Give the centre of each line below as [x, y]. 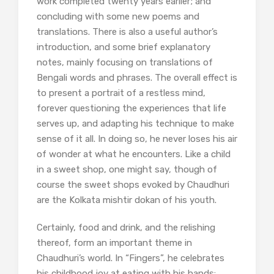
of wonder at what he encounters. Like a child [134, 154]
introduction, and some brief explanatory [124, 47]
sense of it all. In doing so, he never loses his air [137, 139]
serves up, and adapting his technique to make [135, 123]
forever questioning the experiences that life [131, 108]
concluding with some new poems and [118, 16]
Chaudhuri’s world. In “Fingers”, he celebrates [131, 258]
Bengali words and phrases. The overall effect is [137, 77]
